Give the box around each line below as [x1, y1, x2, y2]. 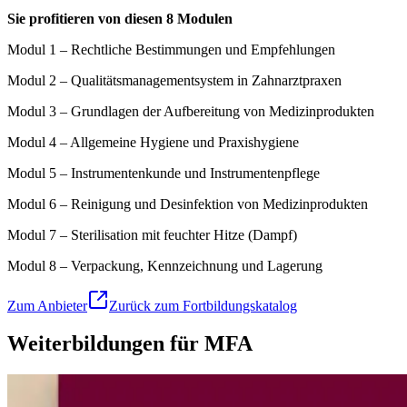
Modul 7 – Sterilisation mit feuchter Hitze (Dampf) [7, 226, 297, 243]
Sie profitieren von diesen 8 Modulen [7, 10, 233, 26]
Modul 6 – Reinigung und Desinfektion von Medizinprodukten [7, 195, 368, 212]
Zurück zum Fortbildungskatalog [109, 297, 297, 313]
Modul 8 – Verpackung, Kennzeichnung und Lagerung [7, 257, 323, 273]
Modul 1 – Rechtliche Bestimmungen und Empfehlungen [7, 41, 335, 57]
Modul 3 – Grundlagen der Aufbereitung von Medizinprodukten [7, 103, 374, 119]
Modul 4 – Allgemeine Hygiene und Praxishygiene [7, 134, 299, 150]
